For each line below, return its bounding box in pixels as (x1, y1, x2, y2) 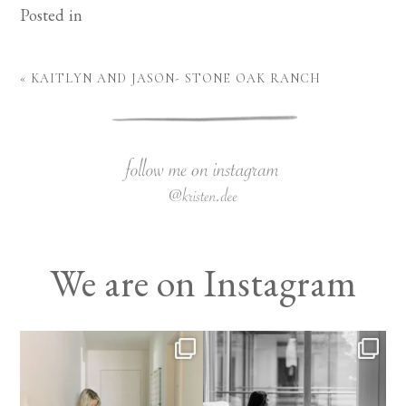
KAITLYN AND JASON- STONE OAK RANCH (31, 71, 321, 87)
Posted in (20, 5, 83, 26)
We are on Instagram (49, 258, 357, 309)
